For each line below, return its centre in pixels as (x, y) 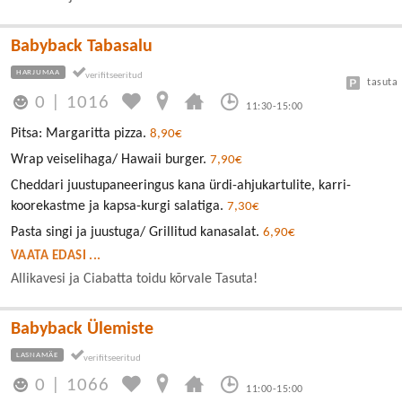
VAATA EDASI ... (56, 257)
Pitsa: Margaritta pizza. (80, 134)
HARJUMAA (38, 72)
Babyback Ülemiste (82, 330)
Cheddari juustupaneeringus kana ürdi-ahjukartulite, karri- (181, 186)
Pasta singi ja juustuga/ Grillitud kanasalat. (137, 233)
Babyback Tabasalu (82, 46)
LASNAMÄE (37, 355)
